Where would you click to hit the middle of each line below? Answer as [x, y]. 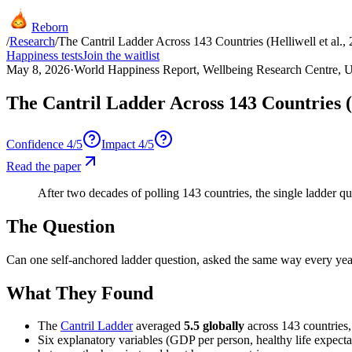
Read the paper [44, 166]
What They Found [80, 293]
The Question [60, 226]
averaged [157, 326]
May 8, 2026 [38, 70]
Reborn [50, 27]
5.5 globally [214, 326]
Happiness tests [44, 55]
